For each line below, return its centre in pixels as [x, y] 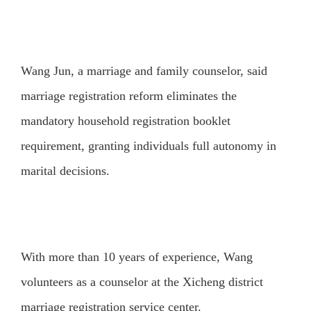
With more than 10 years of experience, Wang [136, 257]
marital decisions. [65, 170]
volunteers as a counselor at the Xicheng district [142, 281]
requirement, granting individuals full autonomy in [148, 145]
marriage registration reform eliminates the [128, 95]
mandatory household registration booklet [125, 120]
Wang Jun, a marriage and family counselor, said [144, 70]
